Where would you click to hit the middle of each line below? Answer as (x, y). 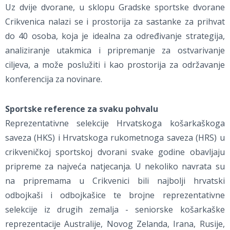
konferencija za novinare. (54, 79)
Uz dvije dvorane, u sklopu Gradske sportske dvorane (115, 7)
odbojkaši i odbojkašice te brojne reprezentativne (115, 195)
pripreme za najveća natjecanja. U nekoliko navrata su (115, 167)
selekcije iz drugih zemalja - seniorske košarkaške (115, 210)
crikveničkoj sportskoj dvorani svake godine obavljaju (115, 152)
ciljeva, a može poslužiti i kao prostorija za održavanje (115, 65)
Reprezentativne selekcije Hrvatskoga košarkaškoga (115, 123)
